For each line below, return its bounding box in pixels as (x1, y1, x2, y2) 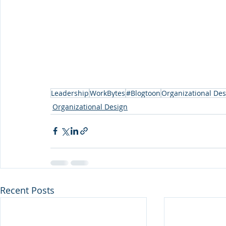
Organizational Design (52, 101, 128, 111)
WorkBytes (90, 88, 125, 98)
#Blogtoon (126, 88, 160, 98)
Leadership (51, 88, 89, 98)
